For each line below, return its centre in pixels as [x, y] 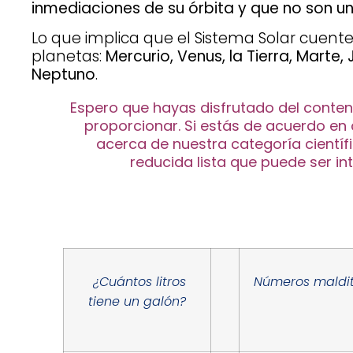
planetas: [69, 56]
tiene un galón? [137, 302]
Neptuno [63, 74]
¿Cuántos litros [139, 282]
